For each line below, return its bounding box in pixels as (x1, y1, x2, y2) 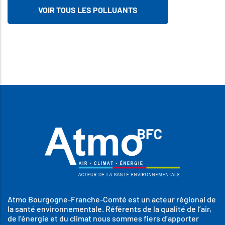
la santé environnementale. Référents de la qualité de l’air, (8, 204, 211, 214)
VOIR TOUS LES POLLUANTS (38, 5, 138, 15)
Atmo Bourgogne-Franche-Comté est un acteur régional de (8, 194, 216, 204)
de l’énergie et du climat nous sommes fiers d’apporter (8, 213, 199, 223)
